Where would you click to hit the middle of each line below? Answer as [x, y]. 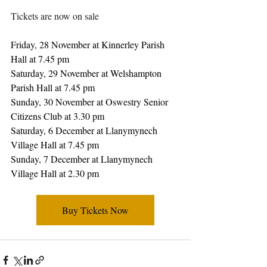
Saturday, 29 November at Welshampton [87, 73]
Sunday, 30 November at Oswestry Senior [91, 102]
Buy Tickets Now [95, 210]
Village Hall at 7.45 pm [55, 145]
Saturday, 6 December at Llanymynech [85, 131]
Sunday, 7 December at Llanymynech [83, 159]
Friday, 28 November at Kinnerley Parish [89, 45]
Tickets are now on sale [55, 16]
